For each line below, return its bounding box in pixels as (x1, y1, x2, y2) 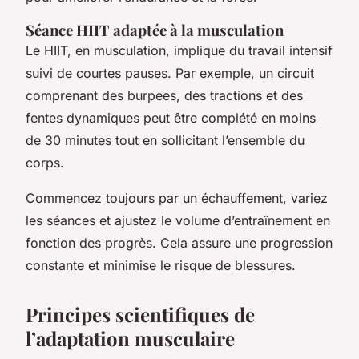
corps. (26, 154, 64, 171)
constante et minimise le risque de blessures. (26, 256, 296, 273)
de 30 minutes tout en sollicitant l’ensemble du (26, 131, 305, 148)
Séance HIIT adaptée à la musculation (26, 19, 284, 40)
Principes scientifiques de (26, 301, 255, 327)
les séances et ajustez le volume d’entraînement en (26, 212, 330, 228)
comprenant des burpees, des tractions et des (26, 87, 303, 103)
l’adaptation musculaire (26, 325, 235, 351)
